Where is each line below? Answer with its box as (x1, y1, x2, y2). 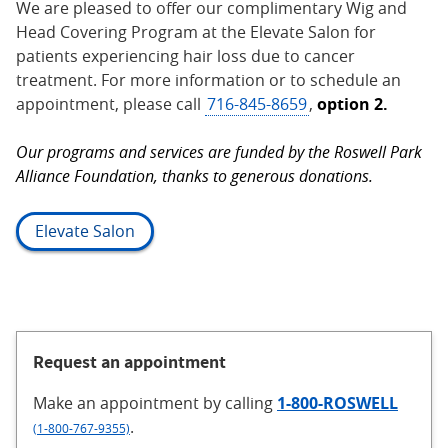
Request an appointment (33, 349, 226, 373)
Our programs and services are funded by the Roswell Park (16, 140, 422, 163)
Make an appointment (33, 391, 203, 414)
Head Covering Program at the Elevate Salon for (16, 20, 376, 43)
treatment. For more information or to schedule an (16, 68, 401, 91)
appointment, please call (16, 92, 205, 115)
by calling (203, 391, 277, 414)
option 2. (317, 92, 388, 115)
